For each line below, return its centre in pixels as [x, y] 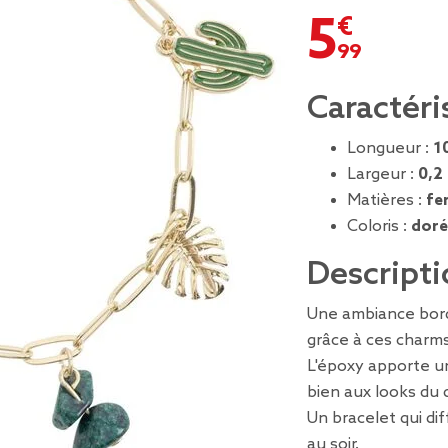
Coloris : [379, 226]
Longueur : [390, 148]
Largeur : [382, 174]
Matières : [386, 200]
